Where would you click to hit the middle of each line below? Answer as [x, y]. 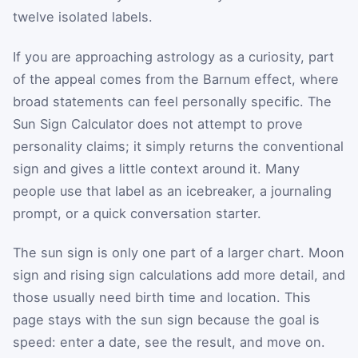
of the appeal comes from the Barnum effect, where [176, 79]
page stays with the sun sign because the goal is [166, 320]
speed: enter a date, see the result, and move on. [169, 342]
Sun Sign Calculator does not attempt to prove [158, 123]
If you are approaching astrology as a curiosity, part [173, 56]
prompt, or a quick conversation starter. [137, 213]
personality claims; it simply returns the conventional [178, 146]
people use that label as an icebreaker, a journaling [172, 191]
